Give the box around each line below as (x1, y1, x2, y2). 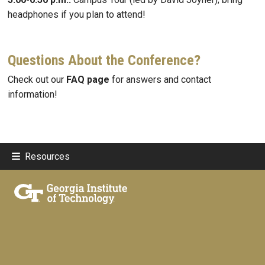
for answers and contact (109, 74, 211, 86)
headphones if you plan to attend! (8, 9, 146, 21)
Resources (25, 150, 70, 162)
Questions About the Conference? (8, 52, 201, 69)
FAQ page (66, 74, 109, 86)
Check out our (8, 74, 66, 86)
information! (8, 89, 57, 101)
